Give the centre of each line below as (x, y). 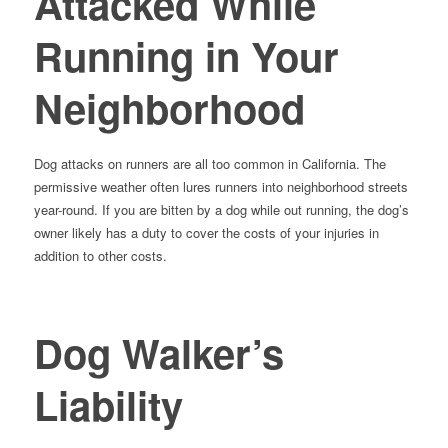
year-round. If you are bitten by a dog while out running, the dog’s (221, 210)
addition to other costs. (100, 256)
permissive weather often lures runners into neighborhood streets (220, 187)
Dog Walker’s (158, 353)
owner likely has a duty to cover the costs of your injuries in (206, 233)
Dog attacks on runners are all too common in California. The (209, 164)
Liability (108, 405)
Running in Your (186, 55)
